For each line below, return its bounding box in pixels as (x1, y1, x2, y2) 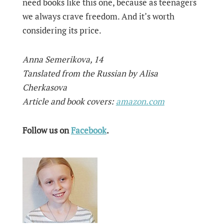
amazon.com (115, 95, 164, 107)
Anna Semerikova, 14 (22, 53, 103, 65)
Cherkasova (22, 81, 67, 93)
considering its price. (22, 24, 101, 36)
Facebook (70, 124, 106, 136)
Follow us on (22, 124, 71, 136)
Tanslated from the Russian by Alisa (22, 67, 158, 79)
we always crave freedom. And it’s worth (22, 10, 174, 22)
